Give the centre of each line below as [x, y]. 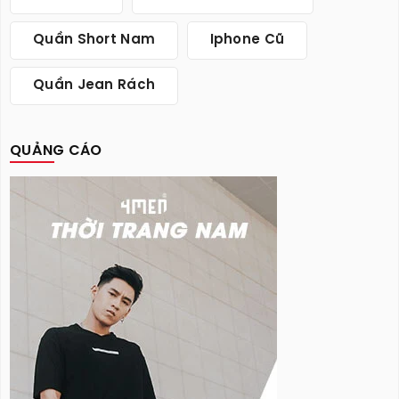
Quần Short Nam [94, 41]
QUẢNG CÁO [56, 151]
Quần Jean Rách [94, 86]
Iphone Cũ [247, 41]
